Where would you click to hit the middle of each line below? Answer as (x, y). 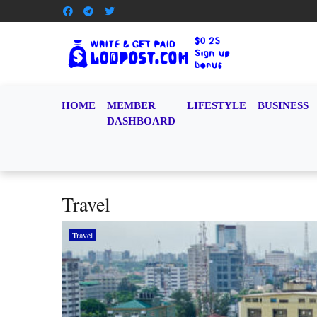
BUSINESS (283, 105)
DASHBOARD (141, 121)
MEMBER (131, 105)
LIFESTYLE (217, 105)
